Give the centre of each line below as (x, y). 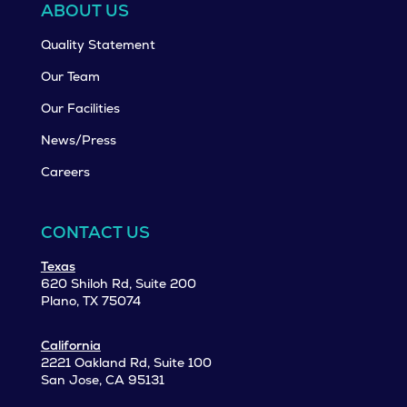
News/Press (78, 140)
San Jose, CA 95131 (102, 380)
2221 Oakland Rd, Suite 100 (126, 363)
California (70, 346)
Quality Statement (98, 45)
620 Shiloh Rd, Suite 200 (118, 284)
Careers (65, 172)
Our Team (70, 77)
